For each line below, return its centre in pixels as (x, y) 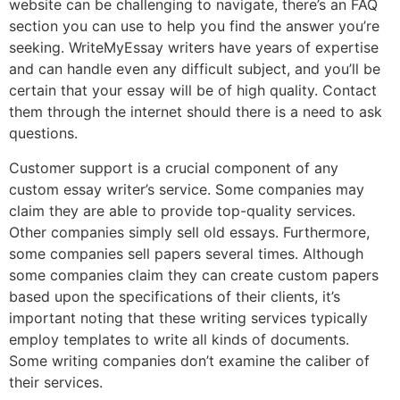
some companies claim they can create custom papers (194, 275)
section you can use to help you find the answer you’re (194, 26)
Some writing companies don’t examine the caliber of (189, 360)
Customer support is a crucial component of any (174, 167)
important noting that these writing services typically (188, 317)
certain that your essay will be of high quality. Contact (193, 91)
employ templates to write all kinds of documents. (179, 339)
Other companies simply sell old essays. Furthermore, (189, 232)
